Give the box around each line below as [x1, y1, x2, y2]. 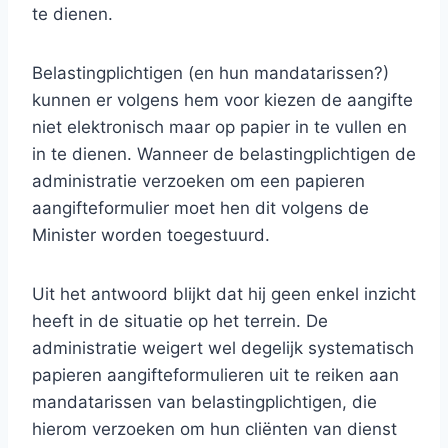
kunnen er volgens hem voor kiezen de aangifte [32, 90, 413, 110]
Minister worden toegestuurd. [32, 225, 270, 245]
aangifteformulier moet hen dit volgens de [32, 198, 369, 218]
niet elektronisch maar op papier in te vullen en [32, 117, 407, 137]
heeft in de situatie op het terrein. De [32, 311, 328, 331]
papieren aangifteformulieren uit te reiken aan [32, 365, 399, 385]
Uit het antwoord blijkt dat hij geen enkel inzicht [32, 284, 416, 304]
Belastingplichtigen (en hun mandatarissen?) [32, 63, 389, 83]
